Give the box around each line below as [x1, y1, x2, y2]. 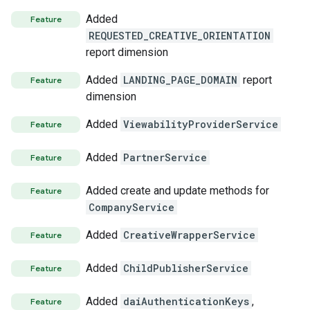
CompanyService [89, 201, 174, 214]
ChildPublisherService [123, 262, 248, 275]
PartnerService [123, 151, 207, 164]
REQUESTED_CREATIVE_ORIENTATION [89, 29, 271, 42]
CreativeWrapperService [123, 228, 255, 241]
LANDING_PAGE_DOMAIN [123, 73, 237, 86]
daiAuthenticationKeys [123, 295, 249, 308]
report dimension [86, 46, 168, 59]
